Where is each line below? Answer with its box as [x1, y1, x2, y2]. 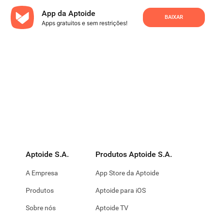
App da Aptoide [41, 9, 95, 18]
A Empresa [26, 169, 58, 177]
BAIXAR [164, 14, 183, 20]
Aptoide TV [95, 204, 128, 212]
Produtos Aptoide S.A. [95, 150, 172, 159]
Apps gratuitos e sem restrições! [41, 19, 127, 27]
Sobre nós [26, 204, 56, 212]
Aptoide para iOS [95, 186, 146, 194]
